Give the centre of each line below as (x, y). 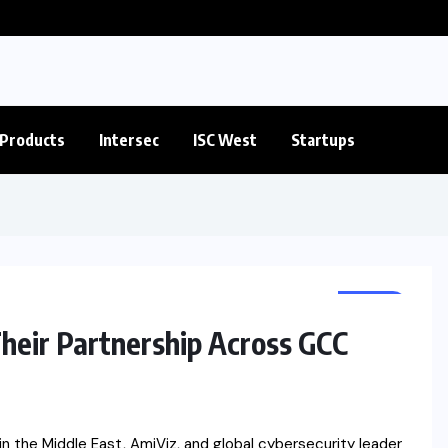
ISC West (225, 140)
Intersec (129, 140)
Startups (323, 140)
